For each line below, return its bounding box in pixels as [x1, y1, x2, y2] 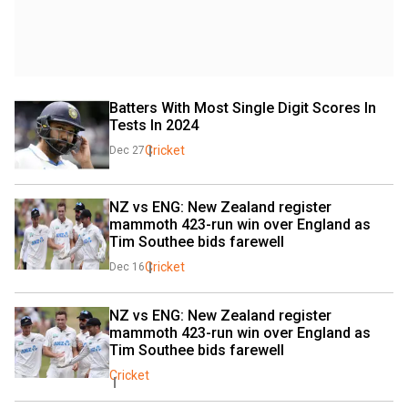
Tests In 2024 [109, 116, 199, 134]
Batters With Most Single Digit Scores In [109, 98, 376, 117]
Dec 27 [109, 143, 145, 157]
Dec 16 [109, 260, 145, 273]
